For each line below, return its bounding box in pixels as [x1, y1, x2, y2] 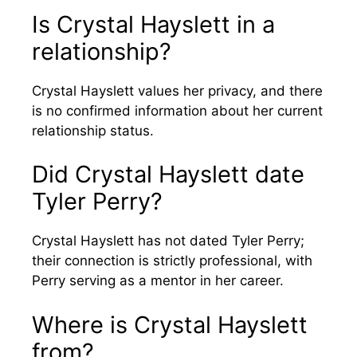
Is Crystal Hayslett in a [32, 10, 275, 38]
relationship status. [32, 122, 154, 139]
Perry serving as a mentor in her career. [32, 273, 284, 289]
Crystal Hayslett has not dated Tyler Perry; [32, 233, 304, 249]
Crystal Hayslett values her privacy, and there [32, 82, 323, 99]
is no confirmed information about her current [32, 102, 323, 119]
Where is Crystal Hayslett [32, 310, 308, 339]
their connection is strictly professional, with [32, 253, 312, 269]
